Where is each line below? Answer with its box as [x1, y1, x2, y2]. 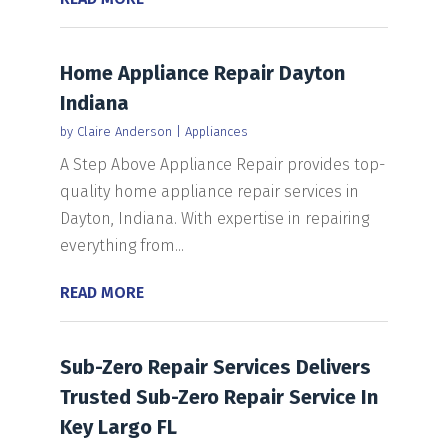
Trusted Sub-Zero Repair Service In [59, 384, 378, 409]
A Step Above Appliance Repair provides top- [59, 154, 385, 174]
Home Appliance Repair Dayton [59, 60, 345, 85]
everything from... [59, 235, 184, 255]
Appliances [184, 123, 248, 139]
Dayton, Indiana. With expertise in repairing [59, 208, 369, 228]
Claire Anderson [76, 123, 172, 139]
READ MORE [59, 282, 144, 302]
